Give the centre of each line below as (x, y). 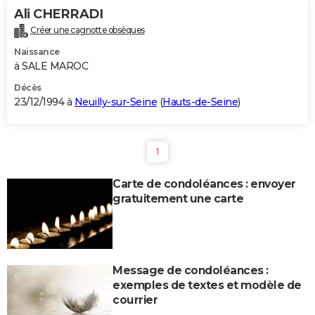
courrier (135, 300)
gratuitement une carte (178, 199)
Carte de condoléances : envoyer (204, 184)
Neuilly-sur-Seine (115, 102)
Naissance (37, 52)
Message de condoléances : (191, 271)
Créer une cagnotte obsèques (88, 30)
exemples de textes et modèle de (207, 285)
